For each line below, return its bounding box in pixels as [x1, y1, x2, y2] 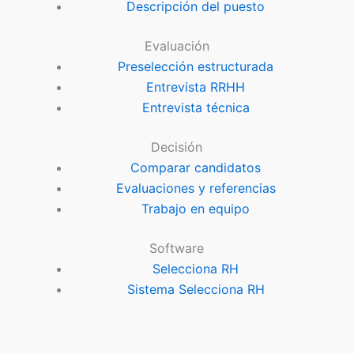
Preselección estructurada [118, 58, 274, 75]
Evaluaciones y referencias [115, 180, 276, 197]
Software [149, 240, 205, 257]
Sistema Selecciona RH [126, 281, 265, 298]
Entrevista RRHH [146, 79, 246, 96]
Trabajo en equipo [141, 201, 250, 217]
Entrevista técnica [141, 100, 250, 116]
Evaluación [144, 38, 209, 55]
